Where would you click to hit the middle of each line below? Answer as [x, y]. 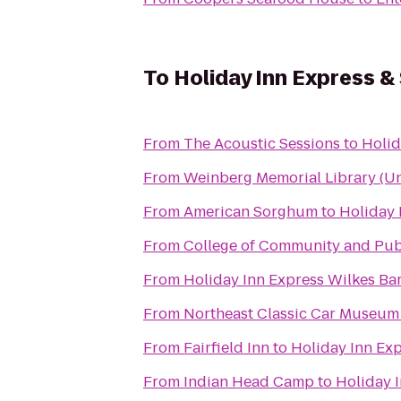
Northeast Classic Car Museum [291, 314]
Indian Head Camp [249, 382]
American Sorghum [251, 212]
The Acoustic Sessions [262, 144]
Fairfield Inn [226, 348]
